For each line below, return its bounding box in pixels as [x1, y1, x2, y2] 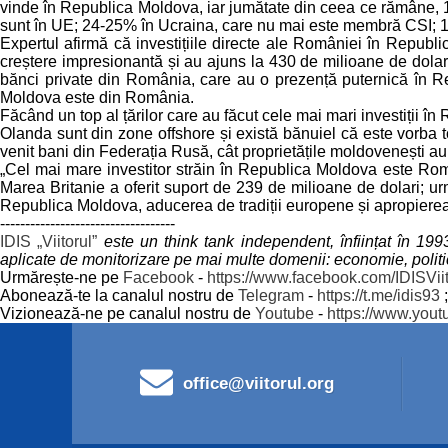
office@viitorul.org [183, 374, 334, 393]
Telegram [238, 287, 304, 304]
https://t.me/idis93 [317, 287, 440, 304]
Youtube [255, 305, 314, 322]
